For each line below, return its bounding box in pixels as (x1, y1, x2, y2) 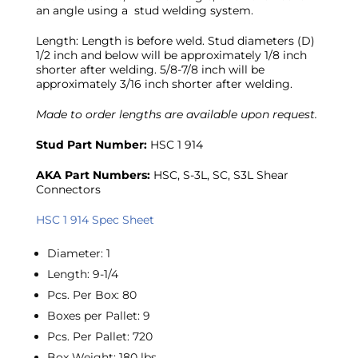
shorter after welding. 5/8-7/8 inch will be (35, 62, 265, 77)
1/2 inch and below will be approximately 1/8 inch (35, 48, 307, 62)
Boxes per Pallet (46, 308, 137, 323)
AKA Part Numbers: (35, 168, 150, 182)
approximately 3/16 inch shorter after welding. (35, 77, 292, 91)
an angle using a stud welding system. (35, 3, 253, 18)
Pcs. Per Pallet (46, 329, 127, 344)
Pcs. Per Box (46, 288, 117, 302)
